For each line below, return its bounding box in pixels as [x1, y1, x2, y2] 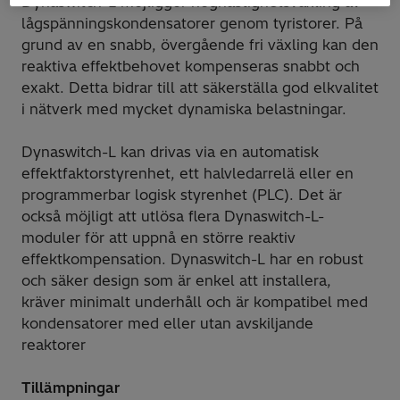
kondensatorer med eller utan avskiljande [21, 314, 313, 333]
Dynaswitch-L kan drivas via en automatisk [21, 143, 319, 162]
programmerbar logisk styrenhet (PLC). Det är [21, 186, 342, 204]
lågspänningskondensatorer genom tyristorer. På [21, 14, 362, 33]
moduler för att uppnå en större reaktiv [21, 229, 296, 247]
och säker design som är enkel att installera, [21, 271, 331, 290]
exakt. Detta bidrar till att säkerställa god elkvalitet [21, 79, 379, 97]
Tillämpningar [21, 379, 120, 397]
